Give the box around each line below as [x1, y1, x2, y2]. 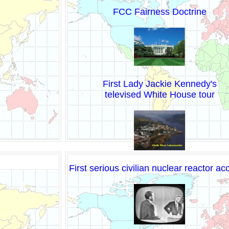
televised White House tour [104, 89, 215, 100]
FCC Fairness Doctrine [112, 6, 207, 17]
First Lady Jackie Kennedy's [102, 78, 217, 89]
